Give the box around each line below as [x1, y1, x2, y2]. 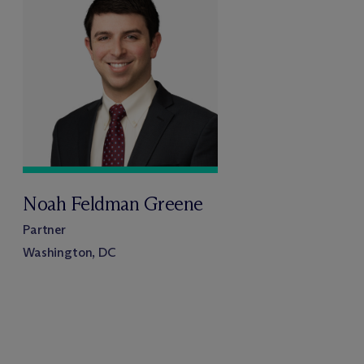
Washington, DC [23, 244, 116, 260]
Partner [23, 221, 66, 237]
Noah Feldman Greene [23, 191, 203, 215]
